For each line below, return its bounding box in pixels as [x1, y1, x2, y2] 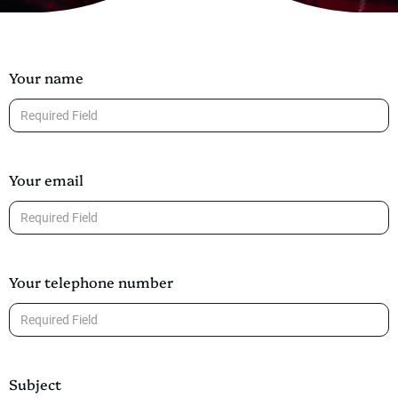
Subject [9, 373, 61, 394]
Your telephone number [9, 271, 173, 291]
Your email [9, 169, 84, 189]
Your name [9, 67, 84, 87]
